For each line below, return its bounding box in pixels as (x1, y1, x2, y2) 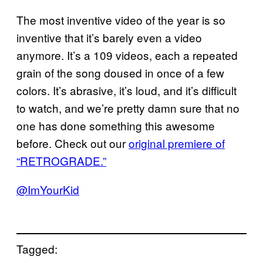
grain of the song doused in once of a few (16, 65, 224, 81)
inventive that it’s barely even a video (16, 29, 202, 46)
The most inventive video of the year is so (16, 12, 225, 28)
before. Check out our (16, 135, 129, 151)
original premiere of (129, 135, 225, 151)
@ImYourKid (16, 181, 79, 198)
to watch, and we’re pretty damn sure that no (16, 100, 240, 116)
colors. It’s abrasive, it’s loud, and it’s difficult (16, 82, 237, 99)
